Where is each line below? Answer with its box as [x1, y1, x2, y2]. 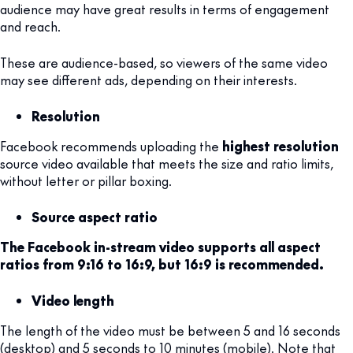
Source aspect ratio [32, 207, 158, 225]
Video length [32, 291, 114, 309]
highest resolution [222, 136, 339, 154]
